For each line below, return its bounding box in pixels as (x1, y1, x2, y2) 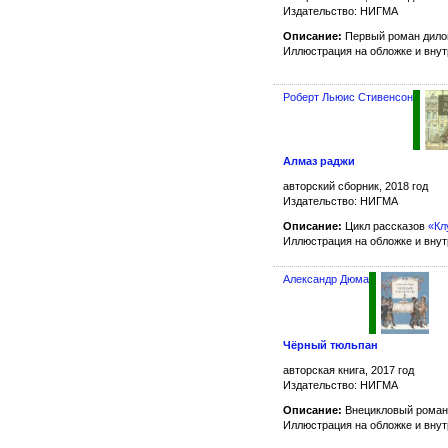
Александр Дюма (283, 273, 369, 286)
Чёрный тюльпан (283, 339, 378, 352)
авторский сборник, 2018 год (283, 180, 428, 193)
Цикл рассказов (342, 220, 428, 233)
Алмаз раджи (283, 155, 355, 168)
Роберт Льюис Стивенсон (283, 90, 413, 103)
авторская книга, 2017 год (283, 364, 414, 377)
